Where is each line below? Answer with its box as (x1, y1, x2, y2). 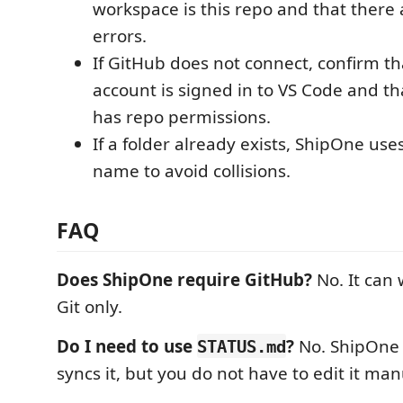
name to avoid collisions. (93, 159, 291, 183)
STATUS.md (197, 336, 286, 356)
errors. (93, 24, 147, 48)
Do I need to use (57, 334, 197, 358)
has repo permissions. (93, 105, 271, 129)
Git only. (57, 294, 122, 318)
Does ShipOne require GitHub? (57, 267, 312, 291)
